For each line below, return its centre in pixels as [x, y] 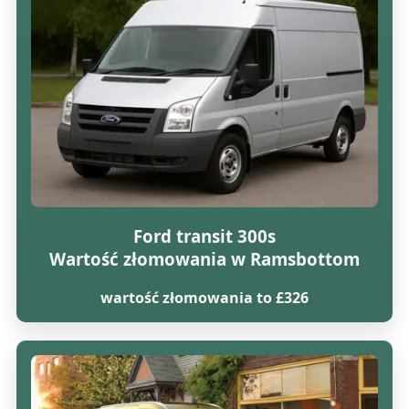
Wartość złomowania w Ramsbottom [204, 258]
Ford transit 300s [204, 236]
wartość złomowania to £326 [204, 297]
